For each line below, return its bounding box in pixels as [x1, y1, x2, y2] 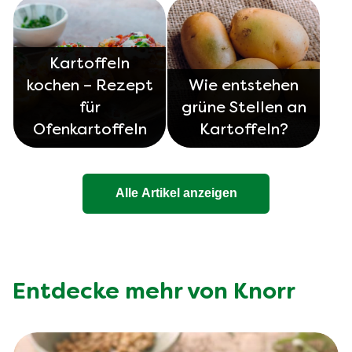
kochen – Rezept [26, 79, 153, 93]
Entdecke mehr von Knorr [13, 281, 295, 303]
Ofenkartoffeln [32, 123, 147, 137]
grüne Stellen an [181, 101, 306, 115]
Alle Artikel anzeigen [115, 186, 237, 200]
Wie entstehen [189, 79, 299, 93]
